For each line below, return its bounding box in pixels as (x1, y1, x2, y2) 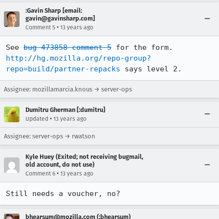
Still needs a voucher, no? (6, 189, 120, 198)
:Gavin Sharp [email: (25, 7, 82, 14)
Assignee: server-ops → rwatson (4, 132, 95, 140)
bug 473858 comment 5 (23, 43, 111, 52)
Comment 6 (25, 170, 55, 177)
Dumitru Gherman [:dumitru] (25, 106, 105, 113)
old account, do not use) (25, 161, 94, 168)
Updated (25, 115, 48, 122)
